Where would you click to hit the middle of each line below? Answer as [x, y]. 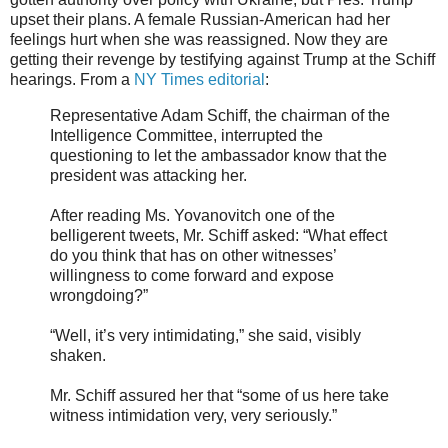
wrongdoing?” [99, 296]
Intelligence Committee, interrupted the [186, 136]
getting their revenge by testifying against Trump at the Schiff [222, 60]
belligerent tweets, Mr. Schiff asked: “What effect [218, 236]
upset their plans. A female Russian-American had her [200, 20]
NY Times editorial [199, 80]
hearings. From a [72, 80]
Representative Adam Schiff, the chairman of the [220, 116]
